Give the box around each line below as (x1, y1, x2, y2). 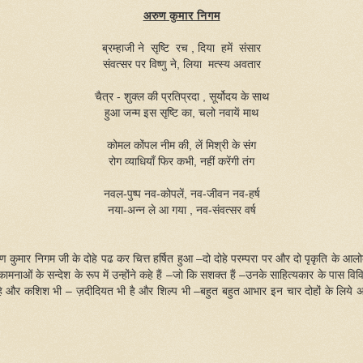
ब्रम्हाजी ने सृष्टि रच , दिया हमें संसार (102, 41, 261, 54)
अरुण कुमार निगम (143, 9, 220, 22)
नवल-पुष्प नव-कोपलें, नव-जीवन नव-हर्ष (103, 187, 260, 200)
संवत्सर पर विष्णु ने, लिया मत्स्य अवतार (102, 58, 261, 70)
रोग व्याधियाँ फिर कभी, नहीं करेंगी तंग (109, 155, 254, 168)
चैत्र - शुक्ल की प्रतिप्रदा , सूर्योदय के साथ (94, 90, 269, 103)
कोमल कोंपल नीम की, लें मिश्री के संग (107, 139, 256, 152)
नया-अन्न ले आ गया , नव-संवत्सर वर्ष (107, 203, 256, 216)
